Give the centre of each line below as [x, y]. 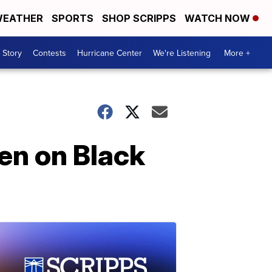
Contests [49, 53]
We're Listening [182, 53]
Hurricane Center [110, 53]
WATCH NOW [219, 18]
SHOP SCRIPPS [139, 18]
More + [237, 53]
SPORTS [73, 18]
